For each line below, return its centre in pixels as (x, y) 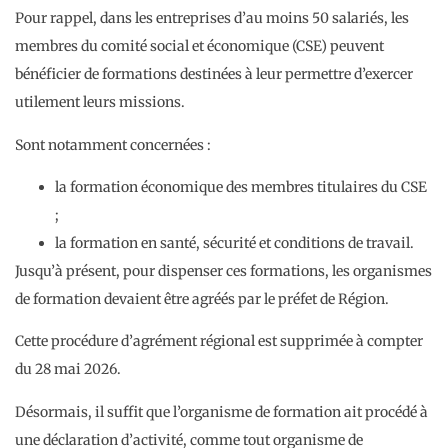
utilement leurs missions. (100, 102)
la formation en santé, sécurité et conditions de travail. (234, 243)
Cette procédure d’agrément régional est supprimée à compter (219, 341)
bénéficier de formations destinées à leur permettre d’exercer (214, 74)
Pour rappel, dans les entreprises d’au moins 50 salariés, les (212, 18)
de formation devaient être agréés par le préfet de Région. (202, 299)
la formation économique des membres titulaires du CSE (241, 187)
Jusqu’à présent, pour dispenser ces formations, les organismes (223, 271)
